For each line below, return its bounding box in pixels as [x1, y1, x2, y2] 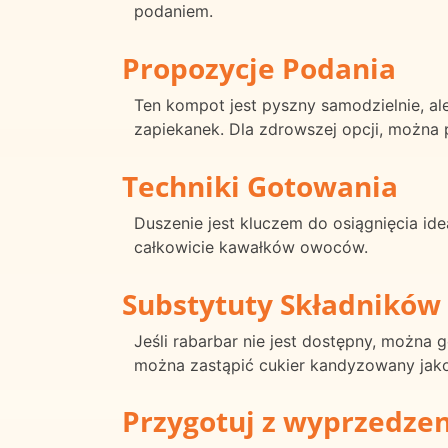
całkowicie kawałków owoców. [134, 236, 368, 257]
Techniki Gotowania [122, 166, 398, 205]
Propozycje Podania [122, 48, 396, 87]
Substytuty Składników [122, 284, 441, 323]
